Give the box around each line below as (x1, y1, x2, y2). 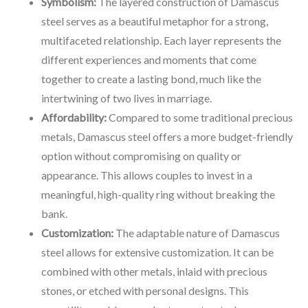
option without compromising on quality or (41, 149, 241, 162)
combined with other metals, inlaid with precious (41, 265, 267, 278)
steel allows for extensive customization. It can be (41, 245, 274, 258)
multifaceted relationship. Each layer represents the (41, 34, 281, 47)
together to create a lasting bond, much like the (41, 72, 261, 85)
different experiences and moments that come (41, 53, 256, 66)
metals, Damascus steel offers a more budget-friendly (41, 130, 293, 143)
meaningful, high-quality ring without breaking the (41, 188, 275, 201)
